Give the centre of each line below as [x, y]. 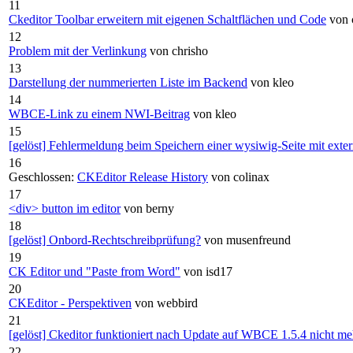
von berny [149, 208]
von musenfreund [247, 240]
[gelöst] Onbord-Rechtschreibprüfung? [105, 240]
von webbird [166, 303]
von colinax [240, 176]
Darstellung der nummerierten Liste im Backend [128, 82]
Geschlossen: [41, 176]
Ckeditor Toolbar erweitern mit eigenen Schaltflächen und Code [167, 19]
